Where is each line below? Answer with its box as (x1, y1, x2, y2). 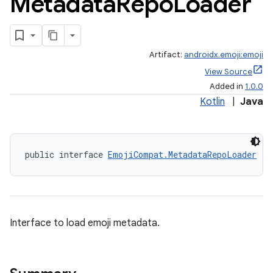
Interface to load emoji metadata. (10, 217, 160, 229)
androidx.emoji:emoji (184, 49, 263, 60)
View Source (205, 66, 252, 77)
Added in (210, 81, 245, 91)
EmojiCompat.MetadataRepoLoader (108, 149, 257, 160)
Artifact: (149, 49, 184, 60)
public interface (25, 149, 108, 160)
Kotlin (200, 96, 225, 108)
